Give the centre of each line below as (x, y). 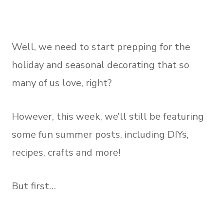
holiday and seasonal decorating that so (100, 65)
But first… (34, 186)
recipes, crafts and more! (66, 153)
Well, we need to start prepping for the (101, 47)
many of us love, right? (62, 83)
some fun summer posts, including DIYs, (100, 135)
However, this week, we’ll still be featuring (108, 117)
